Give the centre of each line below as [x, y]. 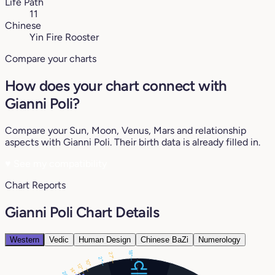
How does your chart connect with [116, 85]
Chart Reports [35, 185]
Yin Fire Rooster [64, 37]
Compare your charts [51, 59]
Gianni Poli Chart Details [82, 212]
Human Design [105, 239]
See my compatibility [59, 163]
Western [25, 239]
